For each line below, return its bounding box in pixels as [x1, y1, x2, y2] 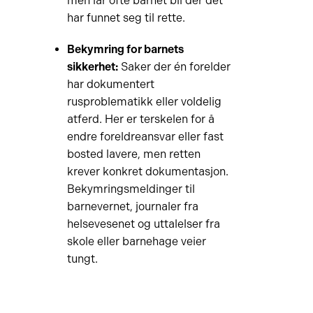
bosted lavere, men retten [66, 147, 201, 161]
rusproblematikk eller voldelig [66, 95, 221, 108]
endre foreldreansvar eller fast [66, 130, 224, 143]
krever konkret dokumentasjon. [66, 165, 228, 178]
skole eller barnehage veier [66, 235, 206, 248]
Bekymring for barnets [66, 43, 184, 56]
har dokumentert [66, 78, 154, 91]
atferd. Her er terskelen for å [66, 112, 214, 126]
